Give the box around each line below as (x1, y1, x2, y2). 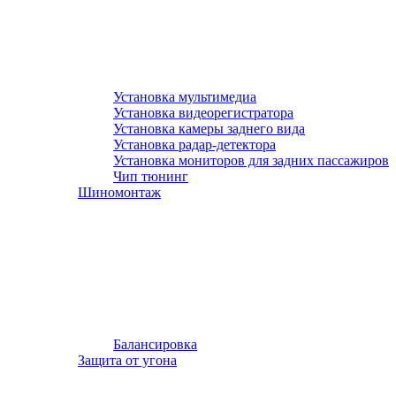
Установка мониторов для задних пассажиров (113, 153, 389, 168)
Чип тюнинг (113, 169, 188, 184)
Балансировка (113, 337, 197, 352)
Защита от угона (78, 353, 177, 368)
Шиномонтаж (78, 185, 161, 200)
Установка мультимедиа (113, 89, 256, 104)
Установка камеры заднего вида (113, 121, 305, 136)
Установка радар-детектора (113, 137, 276, 152)
